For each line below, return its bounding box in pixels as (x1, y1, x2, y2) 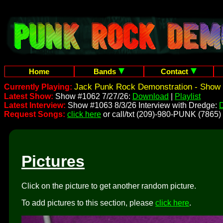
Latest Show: (4, 92, 55, 101)
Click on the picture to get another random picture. (21, 181, 196, 190)
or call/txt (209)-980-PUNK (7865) (101, 110, 221, 118)
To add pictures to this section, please (21, 198, 155, 207)
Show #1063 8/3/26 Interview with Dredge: (66, 101, 219, 110)
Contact (161, 67, 191, 76)
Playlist (175, 92, 201, 101)
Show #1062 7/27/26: (55, 92, 132, 101)
